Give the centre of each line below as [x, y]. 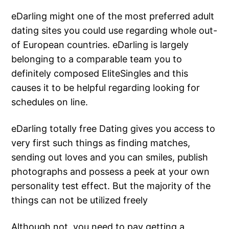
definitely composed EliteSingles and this [100, 74]
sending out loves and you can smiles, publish [110, 157]
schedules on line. [50, 102]
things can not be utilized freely [80, 200]
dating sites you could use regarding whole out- [114, 31]
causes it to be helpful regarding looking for [106, 88]
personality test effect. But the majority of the [111, 186]
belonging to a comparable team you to [97, 59]
